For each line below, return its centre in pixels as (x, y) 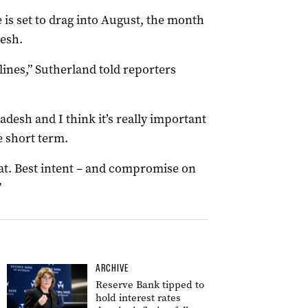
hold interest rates (138, 298)
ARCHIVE (112, 268)
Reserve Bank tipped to (150, 285)
